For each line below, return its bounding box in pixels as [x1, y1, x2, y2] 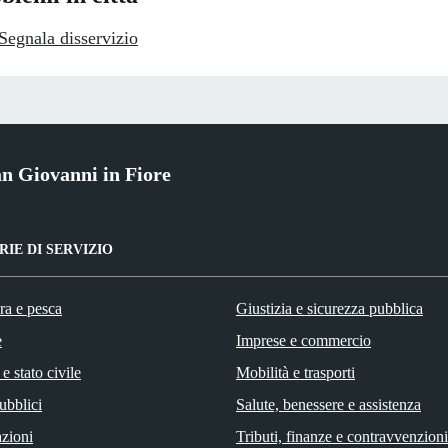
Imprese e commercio [236, 331, 371, 349]
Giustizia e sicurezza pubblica [236, 299, 423, 317]
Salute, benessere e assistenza [236, 395, 421, 413]
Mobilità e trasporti [236, 363, 355, 381]
